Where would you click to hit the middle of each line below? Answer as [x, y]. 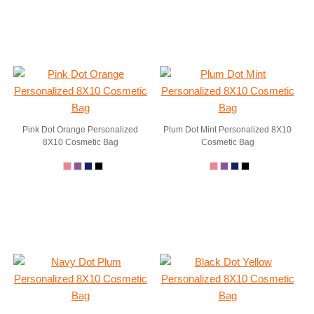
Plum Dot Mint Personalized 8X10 [228, 130]
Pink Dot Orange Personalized [81, 130]
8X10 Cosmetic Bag [80, 142]
